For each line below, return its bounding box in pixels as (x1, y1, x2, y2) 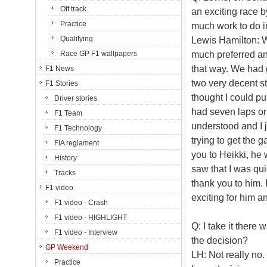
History (54, 154, 77, 162)
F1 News (45, 64, 74, 73)
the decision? (191, 235, 248, 246)
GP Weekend (45, 243, 88, 252)
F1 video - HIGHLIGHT (54, 213, 127, 222)
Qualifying (60, 35, 93, 43)
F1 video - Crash (54, 198, 108, 207)
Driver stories (54, 94, 97, 103)
